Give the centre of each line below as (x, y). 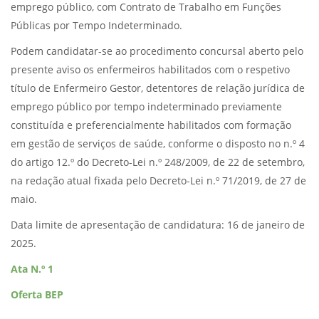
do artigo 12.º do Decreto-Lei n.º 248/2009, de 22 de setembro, (158, 162)
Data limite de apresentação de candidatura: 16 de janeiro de (158, 225)
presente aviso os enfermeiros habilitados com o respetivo (150, 70)
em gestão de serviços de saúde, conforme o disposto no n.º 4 (158, 144)
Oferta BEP (37, 295)
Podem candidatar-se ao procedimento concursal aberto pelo (157, 51)
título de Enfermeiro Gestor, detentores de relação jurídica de (158, 88)
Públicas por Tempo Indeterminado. (96, 26)
